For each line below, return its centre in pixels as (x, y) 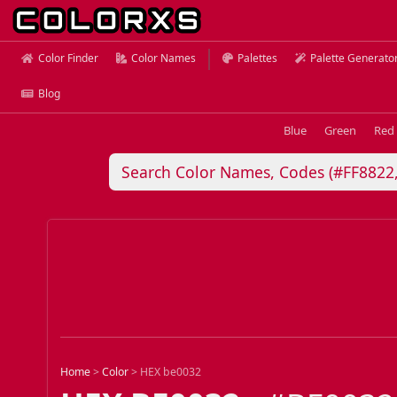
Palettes (257, 58)
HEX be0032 (171, 372)
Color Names (163, 58)
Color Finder (68, 58)
